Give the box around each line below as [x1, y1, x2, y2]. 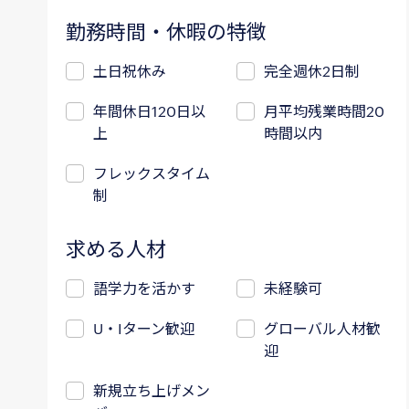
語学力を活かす [93, 279, 195, 297]
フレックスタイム [93, 164, 210, 182]
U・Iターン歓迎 [93, 320, 194, 337]
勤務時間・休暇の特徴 [66, 19, 267, 43]
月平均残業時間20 [263, 102, 384, 120]
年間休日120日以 [93, 102, 205, 120]
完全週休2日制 [263, 62, 360, 79]
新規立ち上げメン [93, 382, 210, 399]
